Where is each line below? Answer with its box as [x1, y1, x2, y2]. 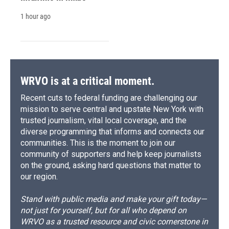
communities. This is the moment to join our [20, 138, 175, 148]
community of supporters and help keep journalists [20, 149, 201, 159]
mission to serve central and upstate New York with [20, 104, 203, 114]
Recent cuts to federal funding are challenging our [20, 93, 197, 103]
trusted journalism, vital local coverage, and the [20, 116, 187, 126]
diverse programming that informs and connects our [20, 127, 204, 137]
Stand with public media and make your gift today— [20, 194, 207, 204]
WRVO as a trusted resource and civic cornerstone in [20, 217, 208, 227]
